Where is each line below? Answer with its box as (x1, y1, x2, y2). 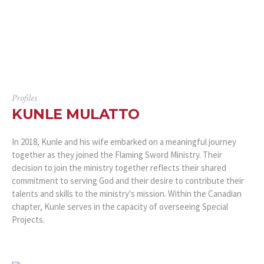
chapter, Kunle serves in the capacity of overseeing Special (12, 200, 228, 212)
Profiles (12, 91, 37, 104)
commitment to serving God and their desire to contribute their (12, 174, 244, 186)
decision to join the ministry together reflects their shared (12, 161, 226, 173)
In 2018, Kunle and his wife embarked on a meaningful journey (12, 136, 236, 147)
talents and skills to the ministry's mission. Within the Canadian (12, 187, 242, 199)
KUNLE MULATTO (12, 105, 140, 123)
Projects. (12, 213, 45, 225)
